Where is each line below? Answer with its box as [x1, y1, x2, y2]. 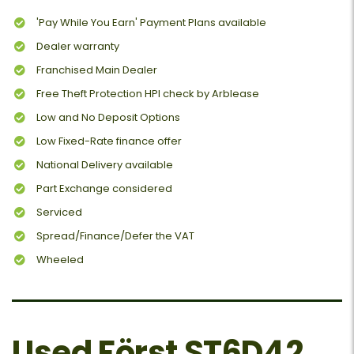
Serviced [36, 205, 82, 220]
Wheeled [36, 252, 84, 268]
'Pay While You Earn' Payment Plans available [36, 15, 266, 31]
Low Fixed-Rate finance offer [36, 134, 182, 149]
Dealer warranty [36, 39, 119, 55]
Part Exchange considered [36, 181, 172, 197]
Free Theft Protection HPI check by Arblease [36, 86, 259, 102]
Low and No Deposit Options [36, 110, 180, 126]
